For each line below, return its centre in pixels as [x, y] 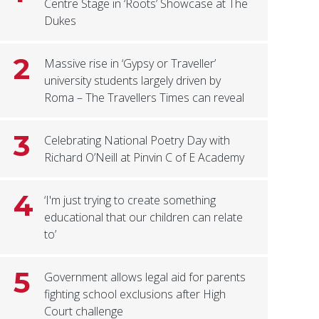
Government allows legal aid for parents [145, 277]
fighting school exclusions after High [135, 294]
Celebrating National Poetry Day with [137, 141]
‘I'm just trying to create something [130, 200]
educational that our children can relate [144, 218]
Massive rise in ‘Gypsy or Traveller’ [130, 64]
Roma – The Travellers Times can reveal [145, 98]
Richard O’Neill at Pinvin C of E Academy [145, 158]
